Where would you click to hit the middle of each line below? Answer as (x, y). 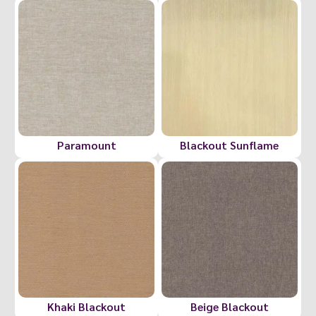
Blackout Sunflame (230, 145)
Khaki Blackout (87, 306)
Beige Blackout (229, 306)
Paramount (86, 145)
